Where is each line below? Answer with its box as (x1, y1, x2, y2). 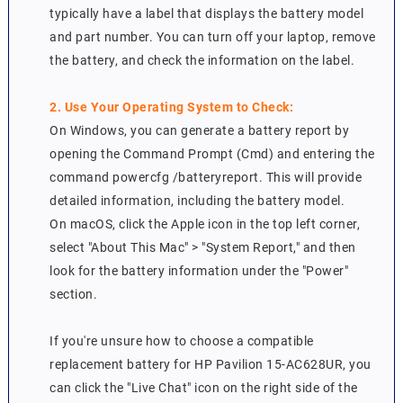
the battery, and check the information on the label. (49, 53, 355, 68)
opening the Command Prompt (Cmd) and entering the (49, 147, 375, 162)
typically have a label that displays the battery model (49, 6, 364, 22)
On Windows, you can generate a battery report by (49, 123, 350, 139)
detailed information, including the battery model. (49, 193, 345, 209)
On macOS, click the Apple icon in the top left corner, (49, 217, 361, 232)
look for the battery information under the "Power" (49, 264, 349, 279)
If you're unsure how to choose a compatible (49, 334, 314, 349)
